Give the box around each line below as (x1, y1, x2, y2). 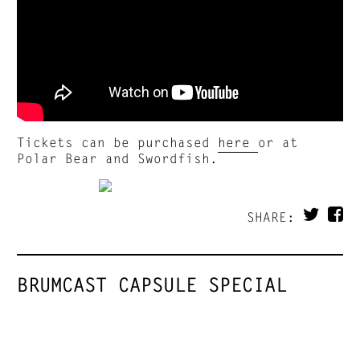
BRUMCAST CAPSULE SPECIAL (17, 273, 288, 297)
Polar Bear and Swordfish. (17, 150, 219, 166)
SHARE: (246, 209, 303, 225)
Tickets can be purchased (17, 134, 219, 150)
